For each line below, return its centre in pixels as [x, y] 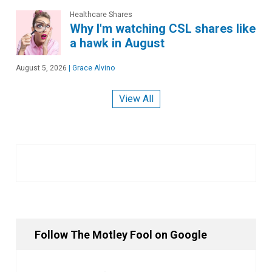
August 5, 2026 [41, 68]
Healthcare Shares [101, 14]
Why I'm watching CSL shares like [163, 28]
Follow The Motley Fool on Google [121, 235]
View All [136, 99]
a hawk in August [117, 43]
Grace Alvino [93, 68]
